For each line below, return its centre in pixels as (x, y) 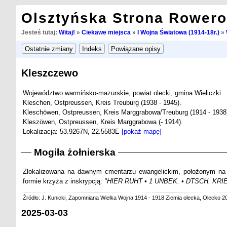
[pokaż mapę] (141, 131)
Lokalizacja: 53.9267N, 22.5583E (72, 131)
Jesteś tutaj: (40, 32)
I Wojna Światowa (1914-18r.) (178, 32)
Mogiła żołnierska (74, 153)
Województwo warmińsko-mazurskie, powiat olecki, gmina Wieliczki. (123, 93)
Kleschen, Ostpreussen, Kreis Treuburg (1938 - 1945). (102, 102)
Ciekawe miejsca (106, 32)
